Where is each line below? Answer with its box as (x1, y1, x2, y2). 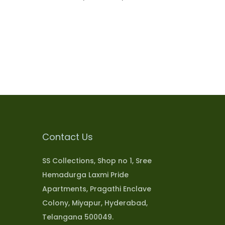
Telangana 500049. (42, 211, 114, 222)
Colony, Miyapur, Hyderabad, (42, 197, 148, 208)
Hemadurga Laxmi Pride (42, 169, 129, 180)
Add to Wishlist (92, 29, 147, 39)
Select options (91, 7, 145, 17)
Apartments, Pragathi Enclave (42, 183, 151, 194)
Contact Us (42, 130, 93, 143)
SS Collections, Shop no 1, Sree (42, 155, 152, 166)
